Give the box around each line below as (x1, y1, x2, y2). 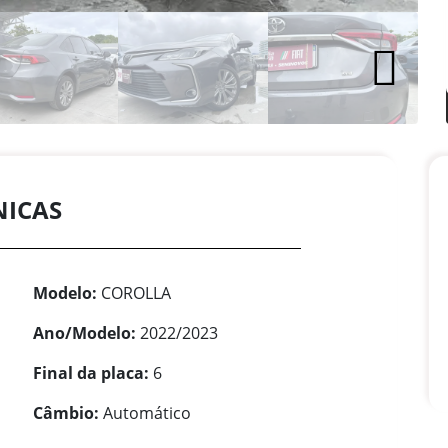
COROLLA (97, 282, 171, 305)
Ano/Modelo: (33, 322, 136, 345)
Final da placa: (33, 362, 149, 385)
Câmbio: (33, 402, 99, 425)
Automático (99, 402, 191, 425)
